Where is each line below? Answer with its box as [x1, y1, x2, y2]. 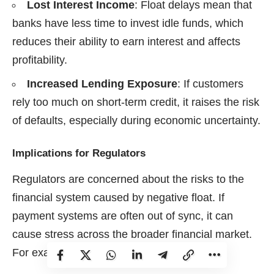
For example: [12, 246, 76, 259]
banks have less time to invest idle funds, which [12, 17, 243, 29]
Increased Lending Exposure [27, 77, 177, 90]
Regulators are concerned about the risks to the [12, 173, 244, 186]
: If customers [177, 77, 243, 90]
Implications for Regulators [12, 147, 146, 159]
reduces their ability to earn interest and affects [12, 35, 240, 48]
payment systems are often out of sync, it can [12, 210, 233, 223]
